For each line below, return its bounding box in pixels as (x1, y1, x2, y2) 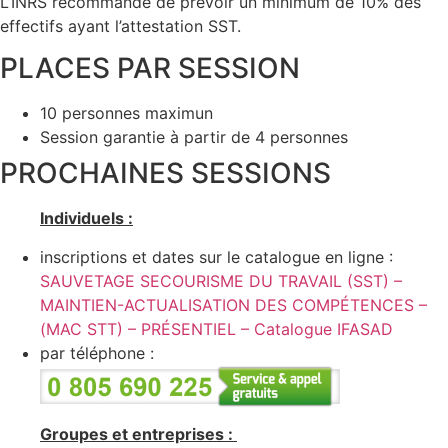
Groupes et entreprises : (40, 424, 237, 445)
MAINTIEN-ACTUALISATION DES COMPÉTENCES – (40, 294, 427, 315)
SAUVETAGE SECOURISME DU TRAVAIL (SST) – (40, 270, 402, 291)
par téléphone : (40, 342, 154, 363)
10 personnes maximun (40, 103, 213, 124)
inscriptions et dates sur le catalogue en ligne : (40, 246, 393, 267)
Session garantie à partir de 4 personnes (40, 127, 348, 148)
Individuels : (40, 208, 133, 229)
